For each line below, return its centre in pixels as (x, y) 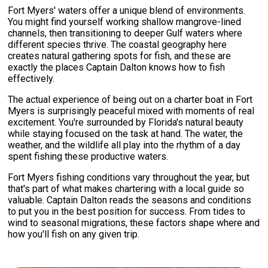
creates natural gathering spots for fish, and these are (120, 56)
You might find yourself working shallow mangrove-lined (125, 22)
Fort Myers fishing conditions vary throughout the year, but (129, 178)
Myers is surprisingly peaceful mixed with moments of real (131, 111)
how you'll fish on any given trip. (74, 234)
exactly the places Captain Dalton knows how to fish (117, 68)
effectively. (31, 79)
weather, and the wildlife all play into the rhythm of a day (124, 145)
